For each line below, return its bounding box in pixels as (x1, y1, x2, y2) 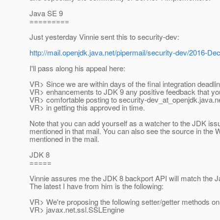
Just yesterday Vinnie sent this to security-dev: (29, 31, 179, 42)
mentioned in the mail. (29, 134, 99, 144)
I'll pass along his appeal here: (29, 63, 125, 74)
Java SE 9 (29, 8, 63, 19)
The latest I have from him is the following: (29, 181, 164, 192)
